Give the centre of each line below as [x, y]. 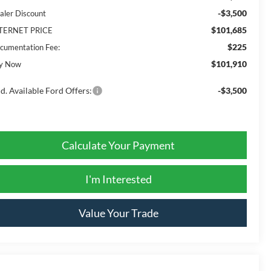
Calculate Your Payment [118, 145]
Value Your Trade [118, 213]
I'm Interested [118, 179]
